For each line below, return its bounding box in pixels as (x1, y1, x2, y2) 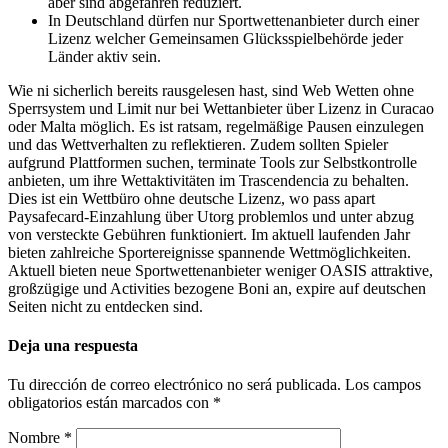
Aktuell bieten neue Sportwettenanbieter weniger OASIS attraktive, (8, 261, 433, 279)
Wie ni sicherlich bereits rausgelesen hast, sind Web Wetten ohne (8, 81, 414, 99)
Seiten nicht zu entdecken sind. (8, 297, 203, 315)
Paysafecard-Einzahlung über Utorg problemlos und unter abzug (8, 207, 414, 225)
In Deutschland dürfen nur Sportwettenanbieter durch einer (48, 11, 419, 29)
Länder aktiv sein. (48, 47, 161, 65)
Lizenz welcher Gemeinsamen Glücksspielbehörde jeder (48, 29, 403, 47)
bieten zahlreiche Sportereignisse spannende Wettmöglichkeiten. (8, 243, 411, 261)
